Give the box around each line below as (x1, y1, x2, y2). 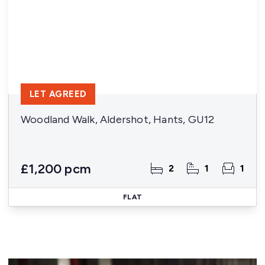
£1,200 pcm (21, 161, 91, 177)
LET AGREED (30, 89, 87, 99)
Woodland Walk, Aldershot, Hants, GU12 (21, 113, 215, 126)
